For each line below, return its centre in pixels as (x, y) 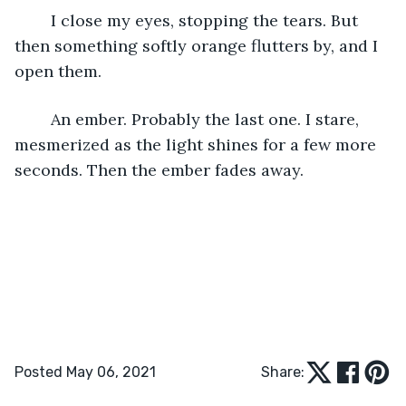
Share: (283, 372)
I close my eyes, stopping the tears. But (42, 20)
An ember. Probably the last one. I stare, (42, 119)
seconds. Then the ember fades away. (159, 169)
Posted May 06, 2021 (85, 372)
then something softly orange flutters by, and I (198, 45)
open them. (58, 71)
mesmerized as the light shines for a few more (198, 144)
